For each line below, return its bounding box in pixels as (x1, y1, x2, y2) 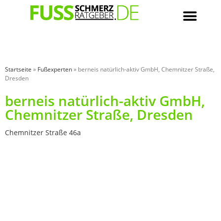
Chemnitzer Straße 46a (5, 128, 81, 137)
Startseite (5, 65, 32, 74)
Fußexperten (37, 65, 72, 74)
